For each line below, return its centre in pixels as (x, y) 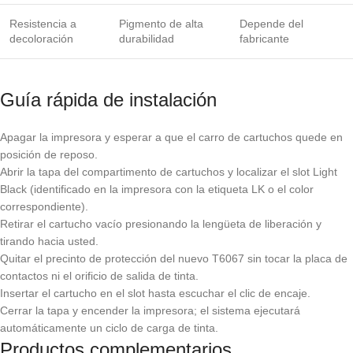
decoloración (41, 39)
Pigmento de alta (161, 24)
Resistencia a (43, 24)
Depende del (271, 24)
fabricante (264, 39)
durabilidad (147, 39)
